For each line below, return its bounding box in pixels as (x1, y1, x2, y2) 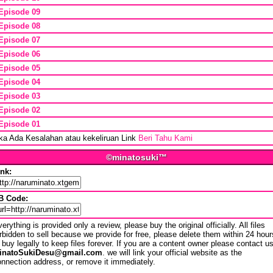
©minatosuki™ (106, 152, 167, 163)
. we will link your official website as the (102, 248, 242, 258)
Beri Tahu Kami (138, 133, 193, 143)
